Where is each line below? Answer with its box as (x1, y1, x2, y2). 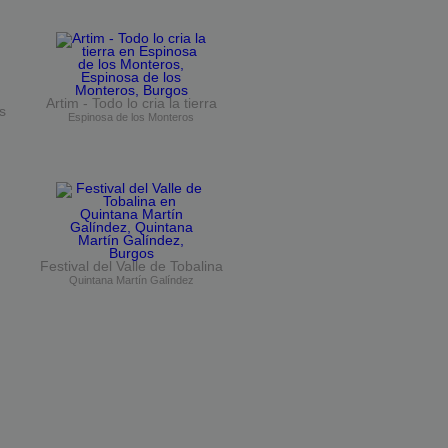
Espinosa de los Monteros (68, 110, 194, 123)
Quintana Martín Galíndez (68, 273, 194, 286)
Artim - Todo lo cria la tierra (45, 95, 217, 111)
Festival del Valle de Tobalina (39, 258, 223, 274)
